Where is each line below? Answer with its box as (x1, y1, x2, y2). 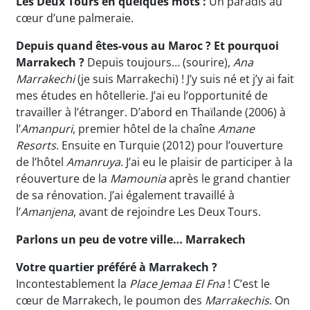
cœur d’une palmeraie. (16, 10, 134, 26)
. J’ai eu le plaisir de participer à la (120, 154, 293, 170)
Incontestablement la (16, 276, 129, 292)
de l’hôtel (16, 154, 66, 170)
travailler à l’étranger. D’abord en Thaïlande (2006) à (16, 104, 286, 120)
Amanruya (66, 154, 120, 170)
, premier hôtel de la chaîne (73, 121, 218, 137)
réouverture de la (16, 171, 110, 187)
